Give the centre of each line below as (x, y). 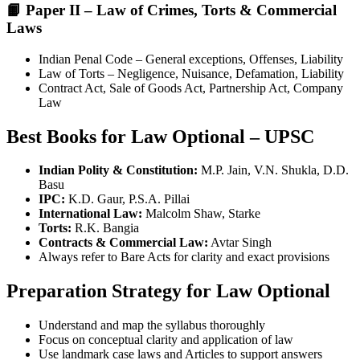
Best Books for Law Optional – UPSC (160, 136)
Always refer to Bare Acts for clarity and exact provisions (184, 257)
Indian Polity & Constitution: (118, 170)
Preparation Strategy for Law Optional (168, 291)
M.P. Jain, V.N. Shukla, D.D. (273, 170)
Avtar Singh (240, 243)
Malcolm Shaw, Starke (201, 214)
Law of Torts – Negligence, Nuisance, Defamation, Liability (191, 73)
